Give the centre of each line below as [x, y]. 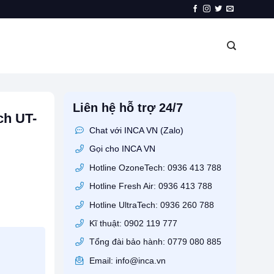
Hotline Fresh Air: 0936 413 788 [149, 186]
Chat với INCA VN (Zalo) [136, 130]
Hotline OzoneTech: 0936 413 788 [154, 167]
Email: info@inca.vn [126, 260]
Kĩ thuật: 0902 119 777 [132, 223]
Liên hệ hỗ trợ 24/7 [128, 108]
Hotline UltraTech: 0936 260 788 [150, 205]
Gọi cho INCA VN [122, 149]
